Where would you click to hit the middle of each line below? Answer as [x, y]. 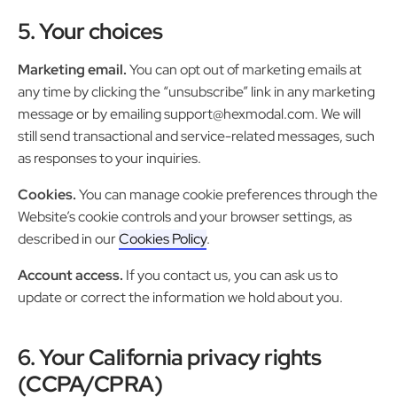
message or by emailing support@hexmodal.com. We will [189, 114]
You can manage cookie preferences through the [227, 195]
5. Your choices [90, 31]
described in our [68, 239]
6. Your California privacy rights [170, 358]
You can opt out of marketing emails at [244, 70]
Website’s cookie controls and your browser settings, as [185, 217]
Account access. [70, 276]
